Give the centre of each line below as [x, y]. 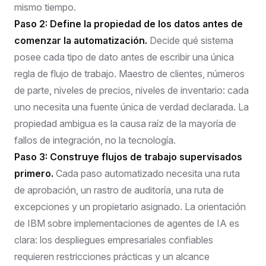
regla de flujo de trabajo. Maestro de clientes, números [129, 73]
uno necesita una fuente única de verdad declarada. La [132, 107]
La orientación [215, 206]
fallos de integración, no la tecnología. [95, 140]
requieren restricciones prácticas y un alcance [112, 256]
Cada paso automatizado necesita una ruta [147, 173]
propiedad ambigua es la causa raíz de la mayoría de [125, 123]
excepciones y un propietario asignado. [99, 206]
